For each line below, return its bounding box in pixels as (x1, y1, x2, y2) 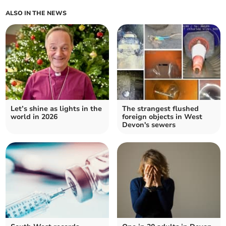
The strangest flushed (122, 104, 199, 114)
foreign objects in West (122, 112, 202, 122)
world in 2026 (11, 112, 58, 122)
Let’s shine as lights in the (11, 104, 102, 114)
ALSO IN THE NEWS (6, 9, 67, 18)
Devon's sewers (122, 120, 176, 130)
